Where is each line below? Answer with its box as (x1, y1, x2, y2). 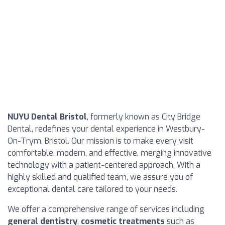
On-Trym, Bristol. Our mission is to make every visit (8, 136, 193, 146)
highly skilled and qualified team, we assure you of (8, 172, 193, 182)
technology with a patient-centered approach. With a (8, 160, 200, 170)
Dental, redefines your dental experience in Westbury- (8, 124, 205, 134)
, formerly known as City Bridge (87, 111, 200, 122)
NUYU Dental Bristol (8, 111, 87, 122)
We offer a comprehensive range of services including (8, 204, 204, 214)
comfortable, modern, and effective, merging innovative (8, 148, 211, 158)
